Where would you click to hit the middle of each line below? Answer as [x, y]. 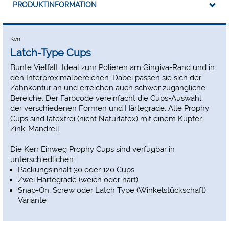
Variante [32, 200]
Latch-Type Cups [51, 53]
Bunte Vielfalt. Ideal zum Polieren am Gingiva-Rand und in [112, 67]
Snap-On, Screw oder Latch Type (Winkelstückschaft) [112, 190]
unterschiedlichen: [43, 159]
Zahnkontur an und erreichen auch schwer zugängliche [108, 88]
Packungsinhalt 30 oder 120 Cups [76, 169]
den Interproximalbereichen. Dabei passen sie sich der [106, 77]
